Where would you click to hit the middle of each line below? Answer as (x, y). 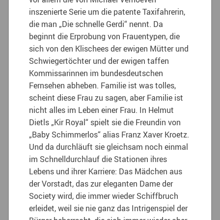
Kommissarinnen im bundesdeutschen (96, 73)
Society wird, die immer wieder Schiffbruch (104, 196)
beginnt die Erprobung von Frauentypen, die (105, 36)
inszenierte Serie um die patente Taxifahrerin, (107, 12)
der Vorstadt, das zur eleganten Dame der (101, 183)
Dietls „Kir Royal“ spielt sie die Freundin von (105, 122)
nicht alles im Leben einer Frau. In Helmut (102, 110)
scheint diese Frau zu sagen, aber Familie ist (106, 97)
